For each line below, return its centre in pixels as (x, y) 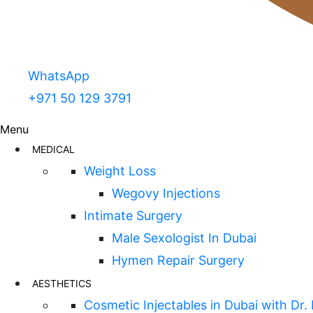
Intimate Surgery (133, 215)
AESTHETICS (62, 283)
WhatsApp (59, 75)
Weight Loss (120, 170)
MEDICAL (53, 149)
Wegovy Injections (166, 193)
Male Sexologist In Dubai (184, 238)
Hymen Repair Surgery (178, 260)
